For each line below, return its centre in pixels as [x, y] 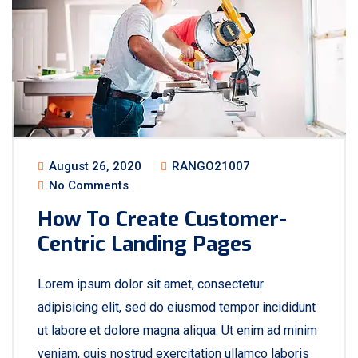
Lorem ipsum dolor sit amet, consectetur [151, 284]
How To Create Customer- [162, 219]
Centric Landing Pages [145, 244]
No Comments [87, 185]
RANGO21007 [209, 166]
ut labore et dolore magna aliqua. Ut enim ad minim [177, 330]
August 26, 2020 [93, 166]
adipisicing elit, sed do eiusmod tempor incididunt [177, 307]
